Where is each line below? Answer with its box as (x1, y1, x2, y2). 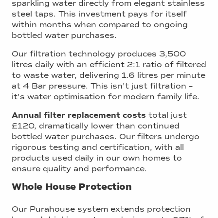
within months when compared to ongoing (12, 19, 188, 29)
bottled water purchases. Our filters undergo (12, 131, 200, 141)
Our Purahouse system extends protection (12, 204, 191, 214)
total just (146, 110, 187, 120)
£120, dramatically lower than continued (12, 121, 180, 130)
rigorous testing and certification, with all (12, 142, 184, 152)
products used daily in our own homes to (12, 153, 182, 163)
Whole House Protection (12, 181, 132, 193)
